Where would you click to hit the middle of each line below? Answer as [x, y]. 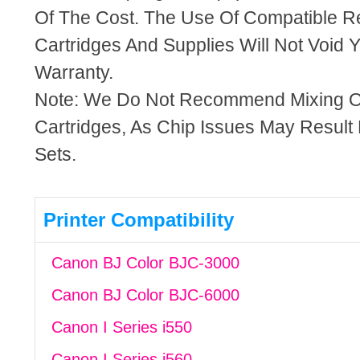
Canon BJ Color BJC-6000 [145, 295]
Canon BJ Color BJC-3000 [145, 263]
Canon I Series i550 [121, 327]
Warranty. [74, 72]
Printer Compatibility [138, 220]
